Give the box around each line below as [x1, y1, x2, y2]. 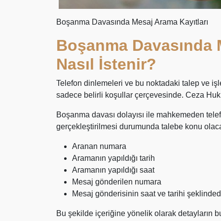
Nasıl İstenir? [56, 55, 156, 73]
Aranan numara [72, 142, 126, 150]
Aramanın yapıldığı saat [72, 166, 154, 174]
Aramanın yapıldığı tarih [72, 154, 155, 162]
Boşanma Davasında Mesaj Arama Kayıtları [56, 18, 208, 26]
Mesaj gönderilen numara [72, 178, 161, 186]
